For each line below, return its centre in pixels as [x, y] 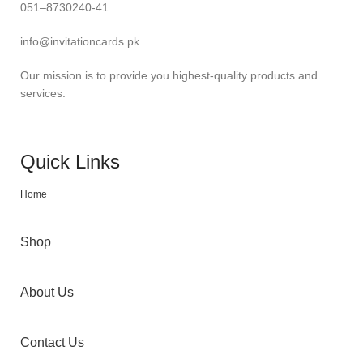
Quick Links [70, 162]
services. [45, 94]
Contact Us [52, 343]
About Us [47, 293]
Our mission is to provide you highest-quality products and [169, 76]
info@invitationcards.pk [80, 42]
